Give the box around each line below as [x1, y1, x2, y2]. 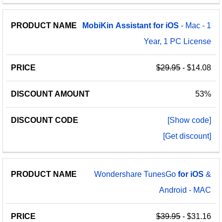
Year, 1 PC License [144, 37, 212, 46]
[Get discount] [163, 131, 212, 140]
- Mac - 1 [179, 21, 212, 30]
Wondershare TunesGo [94, 169, 178, 178]
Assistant [115, 21, 152, 30]
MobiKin [82, 21, 114, 30]
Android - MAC [159, 185, 212, 194]
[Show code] [167, 115, 212, 124]
